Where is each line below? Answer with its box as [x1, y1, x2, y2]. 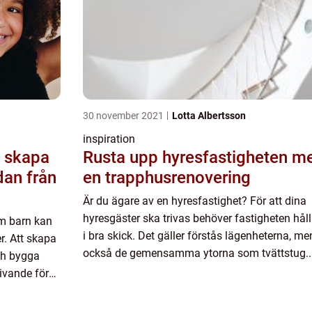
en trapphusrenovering [83, 168, 251, 187]
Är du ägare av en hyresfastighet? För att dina [83, 194, 306, 208]
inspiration [83, 132, 135, 146]
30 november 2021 [83, 110, 166, 121]
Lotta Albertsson [172, 110, 246, 121]
